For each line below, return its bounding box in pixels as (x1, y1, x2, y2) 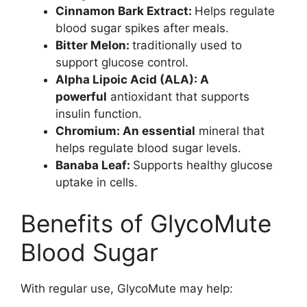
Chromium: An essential (56, 124, 195, 138)
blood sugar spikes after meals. (56, 21, 229, 36)
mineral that (195, 124, 265, 138)
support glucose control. (56, 56, 188, 70)
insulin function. (56, 107, 142, 121)
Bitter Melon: (56, 38, 132, 53)
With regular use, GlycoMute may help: (21, 281, 233, 295)
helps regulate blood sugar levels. (56, 141, 241, 156)
